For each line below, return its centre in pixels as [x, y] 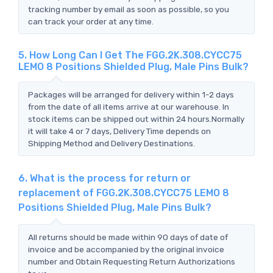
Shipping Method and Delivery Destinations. [112, 143]
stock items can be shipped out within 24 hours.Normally [136, 119]
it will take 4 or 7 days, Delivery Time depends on [119, 131]
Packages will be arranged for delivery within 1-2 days [131, 94]
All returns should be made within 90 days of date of [128, 237]
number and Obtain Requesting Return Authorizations [132, 261]
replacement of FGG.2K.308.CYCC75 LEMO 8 [124, 193]
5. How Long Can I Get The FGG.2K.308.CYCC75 [130, 55]
